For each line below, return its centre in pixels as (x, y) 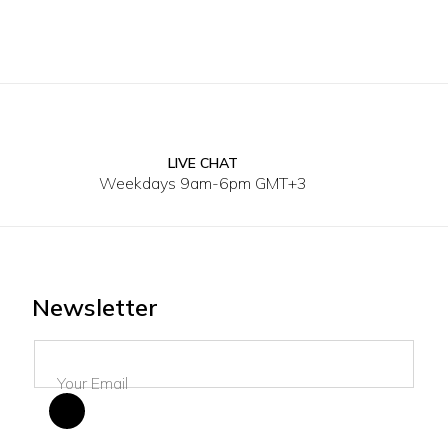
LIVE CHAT (203, 163)
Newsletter (95, 307)
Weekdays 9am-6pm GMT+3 (203, 183)
